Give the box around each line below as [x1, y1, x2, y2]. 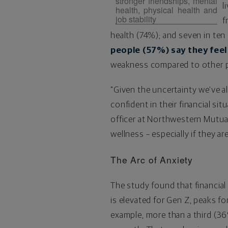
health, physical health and [115, 4, 217, 16]
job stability [115, 13, 156, 25]
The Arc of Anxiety [110, 153, 193, 166]
